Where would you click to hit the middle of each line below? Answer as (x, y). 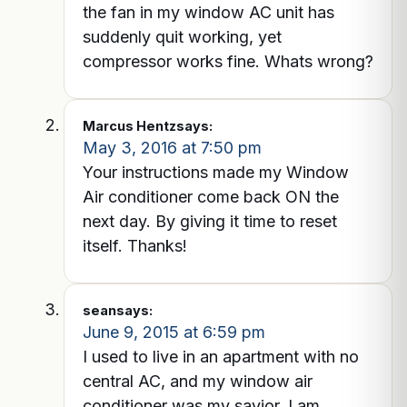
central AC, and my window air (198, 381)
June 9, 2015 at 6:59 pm (174, 332)
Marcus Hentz (129, 125)
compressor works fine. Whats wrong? (228, 61)
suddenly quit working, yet (182, 36)
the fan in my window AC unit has (208, 12)
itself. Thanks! (135, 245)
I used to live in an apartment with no (221, 356)
